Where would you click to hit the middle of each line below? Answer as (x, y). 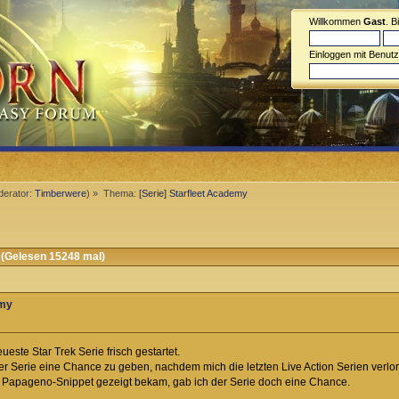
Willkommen (336, 21)
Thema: (121, 193)
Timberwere (61, 193)
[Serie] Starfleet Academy (193, 193)
